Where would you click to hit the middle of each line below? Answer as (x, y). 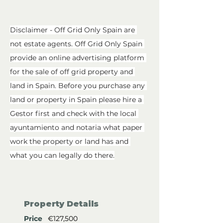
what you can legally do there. (62, 156)
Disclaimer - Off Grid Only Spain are (73, 30)
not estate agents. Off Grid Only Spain (77, 44)
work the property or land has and (70, 142)
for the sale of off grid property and (72, 72)
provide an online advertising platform (78, 58)
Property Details (61, 204)
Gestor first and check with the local (74, 114)
